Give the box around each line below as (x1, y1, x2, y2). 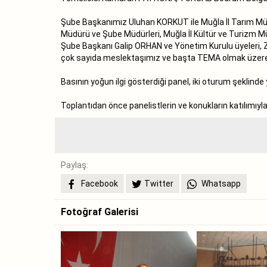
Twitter (144, 178, 173, 188)
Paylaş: (61, 160, 88, 170)
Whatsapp (200, 178, 241, 188)
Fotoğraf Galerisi (61, 206, 138, 218)
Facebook (79, 178, 118, 188)
